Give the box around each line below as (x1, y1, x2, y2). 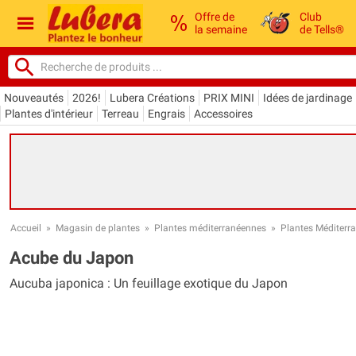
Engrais (148, 106, 185, 120)
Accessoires (194, 106, 253, 120)
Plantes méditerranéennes (154, 222, 266, 234)
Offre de (195, 10, 234, 24)
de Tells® (300, 23, 345, 37)
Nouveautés (4, 91, 64, 104)
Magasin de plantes (56, 222, 140, 234)
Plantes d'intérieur (5, 106, 93, 120)
